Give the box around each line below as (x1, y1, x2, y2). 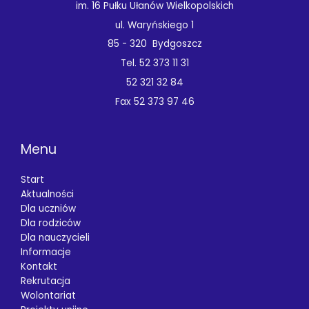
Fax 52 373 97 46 (114, 94, 195, 108)
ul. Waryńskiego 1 (115, 18, 194, 32)
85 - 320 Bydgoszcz (107, 37, 202, 51)
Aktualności (21, 187, 74, 201)
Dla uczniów (21, 201, 76, 215)
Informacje (21, 245, 71, 259)
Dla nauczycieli (21, 230, 90, 244)
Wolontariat (21, 288, 76, 302)
